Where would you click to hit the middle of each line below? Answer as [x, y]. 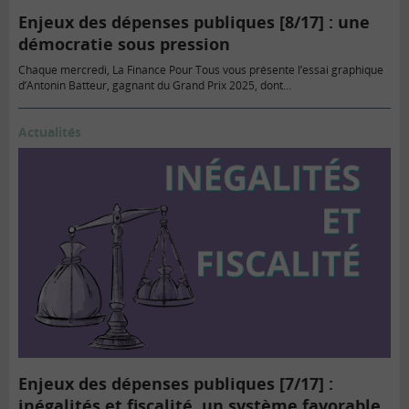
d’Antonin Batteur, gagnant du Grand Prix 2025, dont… [155, 85]
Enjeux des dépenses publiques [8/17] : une [194, 21]
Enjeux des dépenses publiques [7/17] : [176, 384]
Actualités [50, 131]
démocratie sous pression [124, 43]
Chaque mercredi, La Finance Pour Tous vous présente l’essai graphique [201, 69]
